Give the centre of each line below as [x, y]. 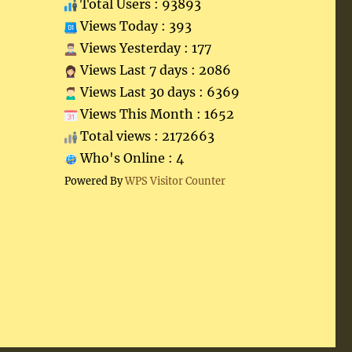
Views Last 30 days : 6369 [158, 92]
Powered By [94, 181]
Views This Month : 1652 [155, 114]
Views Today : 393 [134, 26]
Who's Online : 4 [130, 158]
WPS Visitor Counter [175, 181]
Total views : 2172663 [145, 136]
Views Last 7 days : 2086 [154, 70]
